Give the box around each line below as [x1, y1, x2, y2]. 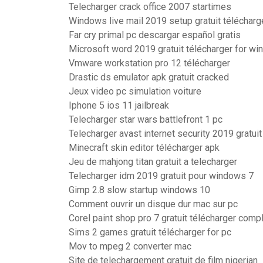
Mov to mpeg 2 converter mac [69, 241, 191, 252]
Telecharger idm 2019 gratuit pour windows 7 [69, 170, 254, 181]
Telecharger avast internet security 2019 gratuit [69, 128, 262, 139]
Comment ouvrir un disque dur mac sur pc [69, 198, 238, 210]
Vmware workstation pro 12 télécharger [69, 58, 230, 69]
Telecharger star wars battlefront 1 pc [69, 114, 222, 125]
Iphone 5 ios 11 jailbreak [69, 100, 169, 111]
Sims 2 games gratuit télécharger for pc [69, 227, 231, 238]
